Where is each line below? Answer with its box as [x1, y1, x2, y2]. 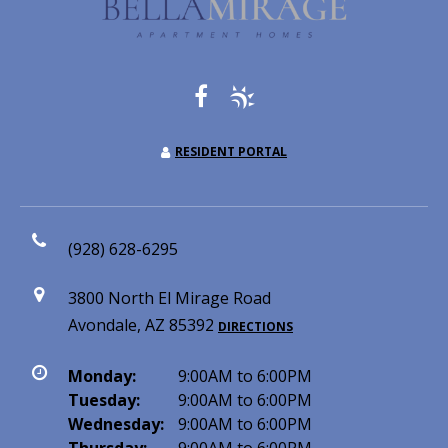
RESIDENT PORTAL [175, 143, 287, 160]
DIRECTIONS [218, 318, 293, 335]
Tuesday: [68, 389, 140, 411]
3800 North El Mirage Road [68, 287, 271, 309]
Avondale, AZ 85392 [68, 314, 218, 336]
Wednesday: [68, 413, 164, 435]
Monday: [68, 365, 136, 387]
